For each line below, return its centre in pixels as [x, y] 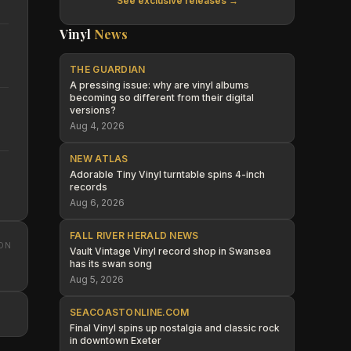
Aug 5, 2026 [97, 279]
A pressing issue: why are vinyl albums [159, 85]
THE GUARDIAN [108, 69]
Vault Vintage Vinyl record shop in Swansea [170, 251]
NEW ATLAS [99, 159]
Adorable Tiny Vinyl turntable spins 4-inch [167, 174]
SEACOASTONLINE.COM [130, 312]
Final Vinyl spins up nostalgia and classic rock [175, 328]
